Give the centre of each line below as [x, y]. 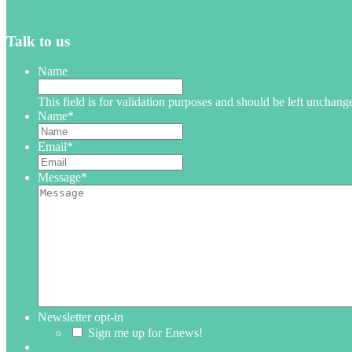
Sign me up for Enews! [145, 333]
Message [59, 178]
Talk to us [38, 41]
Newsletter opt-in [81, 317]
